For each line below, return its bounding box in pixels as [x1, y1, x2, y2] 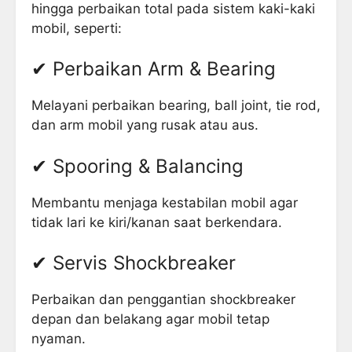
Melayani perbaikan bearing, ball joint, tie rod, [31, 97, 321, 114]
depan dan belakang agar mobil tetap [31, 311, 269, 328]
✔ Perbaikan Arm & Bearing [31, 57, 276, 81]
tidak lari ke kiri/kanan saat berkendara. [31, 214, 282, 230]
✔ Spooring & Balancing [31, 154, 244, 178]
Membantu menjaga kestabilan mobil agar [31, 194, 298, 211]
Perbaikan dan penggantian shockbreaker [31, 291, 295, 308]
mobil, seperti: [31, 20, 122, 36]
